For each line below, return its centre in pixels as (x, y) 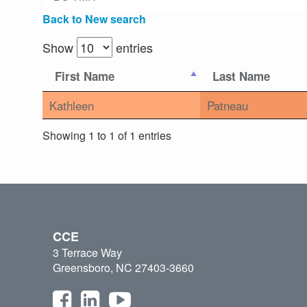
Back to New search (94, 19)
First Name (85, 76)
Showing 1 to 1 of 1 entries (107, 135)
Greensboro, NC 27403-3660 (123, 268)
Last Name (241, 76)
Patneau (228, 106)
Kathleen (72, 106)
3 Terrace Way (87, 253)
